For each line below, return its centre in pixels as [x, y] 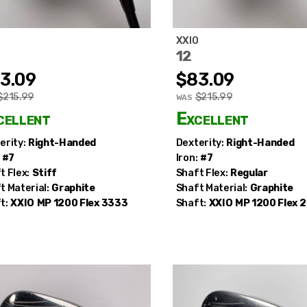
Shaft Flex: [202, 173]
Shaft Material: [212, 188]
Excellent [212, 118]
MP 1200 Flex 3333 [82, 203]
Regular [249, 173]
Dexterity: [200, 143]
